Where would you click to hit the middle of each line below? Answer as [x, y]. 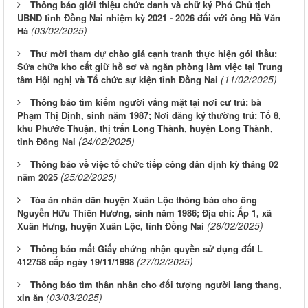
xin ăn [30, 298]
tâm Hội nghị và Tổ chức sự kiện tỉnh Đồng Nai [118, 80]
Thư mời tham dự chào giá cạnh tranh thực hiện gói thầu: [154, 54]
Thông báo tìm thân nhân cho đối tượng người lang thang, [156, 285]
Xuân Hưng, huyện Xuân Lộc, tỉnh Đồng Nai [111, 226]
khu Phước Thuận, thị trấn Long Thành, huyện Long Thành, [145, 129]
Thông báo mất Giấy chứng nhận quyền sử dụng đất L [146, 249]
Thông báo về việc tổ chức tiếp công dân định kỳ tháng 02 [154, 164]
